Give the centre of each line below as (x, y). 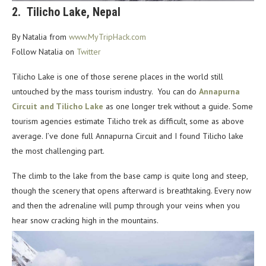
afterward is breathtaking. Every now (186, 190)
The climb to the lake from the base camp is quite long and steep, (130, 175)
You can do (178, 91)
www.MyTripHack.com (107, 37)
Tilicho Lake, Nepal (74, 12)
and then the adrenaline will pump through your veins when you (126, 205)
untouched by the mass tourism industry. (85, 91)
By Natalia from (40, 37)
